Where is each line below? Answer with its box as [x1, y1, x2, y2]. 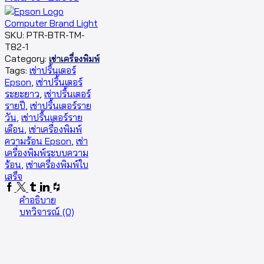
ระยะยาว [5, 87, 39, 100]
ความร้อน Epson [5, 134, 71, 147]
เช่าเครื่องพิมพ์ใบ [26, 158, 88, 170]
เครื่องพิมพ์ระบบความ [5, 146, 88, 159]
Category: [5, 52, 49, 64]
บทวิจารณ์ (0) [19, 205, 74, 217]
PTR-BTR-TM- [27, 28, 85, 41]
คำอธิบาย [19, 193, 56, 206]
